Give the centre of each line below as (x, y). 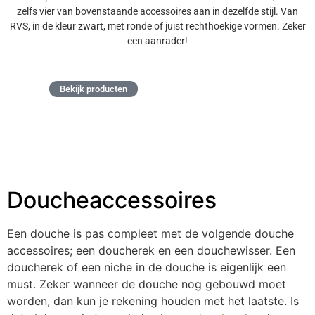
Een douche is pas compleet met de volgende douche (150, 234)
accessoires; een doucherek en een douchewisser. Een (151, 251)
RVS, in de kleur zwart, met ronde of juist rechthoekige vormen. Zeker (157, 26)
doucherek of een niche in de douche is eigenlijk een (147, 268)
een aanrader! (157, 40)
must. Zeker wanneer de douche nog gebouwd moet (147, 284)
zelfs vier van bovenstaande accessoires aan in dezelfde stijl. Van (157, 11)
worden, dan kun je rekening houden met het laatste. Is (153, 301)
